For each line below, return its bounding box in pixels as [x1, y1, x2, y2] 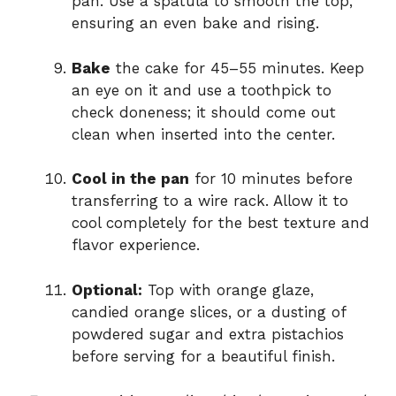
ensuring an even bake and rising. [72, 14, 319, 33]
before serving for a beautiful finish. [72, 346, 335, 365]
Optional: [72, 280, 142, 299]
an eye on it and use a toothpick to [72, 80, 331, 99]
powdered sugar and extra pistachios [72, 324, 344, 343]
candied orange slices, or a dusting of [72, 302, 346, 321]
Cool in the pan [72, 170, 189, 188]
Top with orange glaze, [142, 280, 314, 299]
